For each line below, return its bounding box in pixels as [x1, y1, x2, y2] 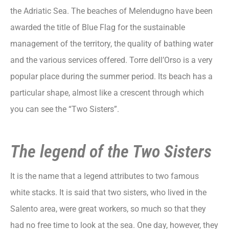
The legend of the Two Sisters [10, 141, 212, 162]
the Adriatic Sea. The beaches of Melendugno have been [10, 6, 213, 16]
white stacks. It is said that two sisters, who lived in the [10, 188, 207, 197]
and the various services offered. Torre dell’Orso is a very [10, 55, 213, 65]
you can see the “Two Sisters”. [10, 104, 119, 114]
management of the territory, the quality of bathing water [10, 39, 213, 49]
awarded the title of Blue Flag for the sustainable [10, 22, 185, 32]
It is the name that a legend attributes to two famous [10, 171, 199, 181]
